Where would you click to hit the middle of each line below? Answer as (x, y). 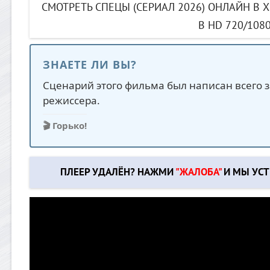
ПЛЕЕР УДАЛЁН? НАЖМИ (118, 173)
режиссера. (71, 101)
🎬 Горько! (65, 126)
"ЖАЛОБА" (198, 173)
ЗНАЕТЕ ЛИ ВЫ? (90, 65)
